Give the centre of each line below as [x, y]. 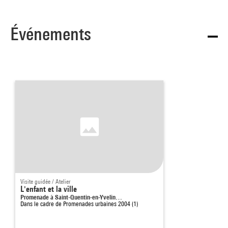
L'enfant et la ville [49, 189]
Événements [51, 34]
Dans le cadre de [42, 204]
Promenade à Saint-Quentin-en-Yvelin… [71, 197]
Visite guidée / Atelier [45, 181]
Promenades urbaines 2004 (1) [101, 204]
